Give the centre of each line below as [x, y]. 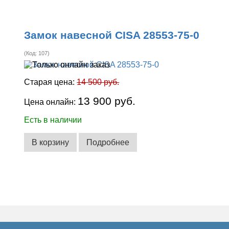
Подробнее [108, 142]
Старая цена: [51, 82]
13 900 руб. [107, 101]
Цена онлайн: [51, 102]
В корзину [51, 142]
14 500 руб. [98, 82]
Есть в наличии [53, 120]
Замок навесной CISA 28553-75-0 [112, 35]
